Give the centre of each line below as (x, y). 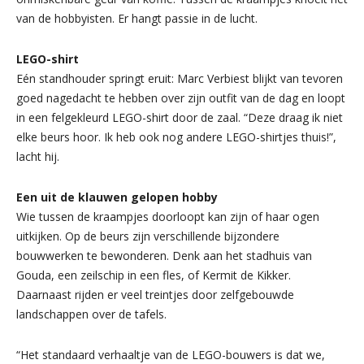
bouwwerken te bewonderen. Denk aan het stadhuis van (164, 255)
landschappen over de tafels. (91, 314)
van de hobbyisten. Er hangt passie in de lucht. (137, 18)
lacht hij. (38, 156)
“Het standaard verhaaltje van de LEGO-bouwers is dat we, (171, 354)
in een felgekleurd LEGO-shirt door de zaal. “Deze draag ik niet (180, 117)
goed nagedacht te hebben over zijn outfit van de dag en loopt (181, 97)
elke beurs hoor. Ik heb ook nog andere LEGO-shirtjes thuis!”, (176, 136)
